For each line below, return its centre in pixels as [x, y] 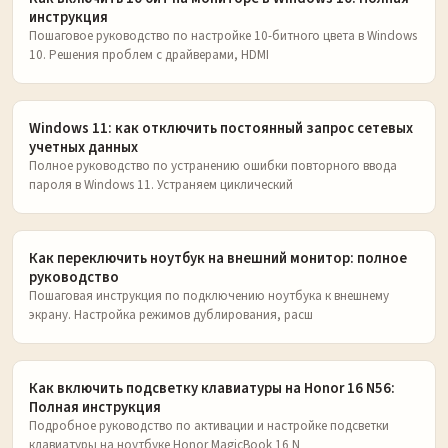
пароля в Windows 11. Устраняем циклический [161, 184]
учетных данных [83, 147]
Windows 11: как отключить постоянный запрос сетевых [221, 128]
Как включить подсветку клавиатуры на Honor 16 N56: [212, 388]
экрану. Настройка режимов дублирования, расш [171, 314]
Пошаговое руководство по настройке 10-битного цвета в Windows [223, 35]
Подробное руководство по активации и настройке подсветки [209, 425]
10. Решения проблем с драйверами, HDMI [149, 54]
